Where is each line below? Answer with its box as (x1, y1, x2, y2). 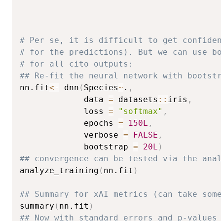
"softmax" (118, 106, 163, 116)
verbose (20, 130, 123, 140)
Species (84, 82, 118, 92)
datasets (113, 94, 158, 104)
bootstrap (20, 142, 133, 151)
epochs (20, 118, 118, 128)
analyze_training (20, 165, 99, 175)
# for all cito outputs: (20, 59, 133, 69)
